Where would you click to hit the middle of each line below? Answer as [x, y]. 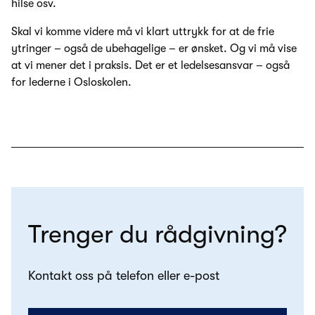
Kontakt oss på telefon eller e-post [124, 276]
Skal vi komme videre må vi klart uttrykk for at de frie [143, 32]
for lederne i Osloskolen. [71, 83]
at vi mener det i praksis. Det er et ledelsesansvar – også [150, 66]
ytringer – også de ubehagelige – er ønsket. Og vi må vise [154, 49]
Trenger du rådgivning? [157, 235]
